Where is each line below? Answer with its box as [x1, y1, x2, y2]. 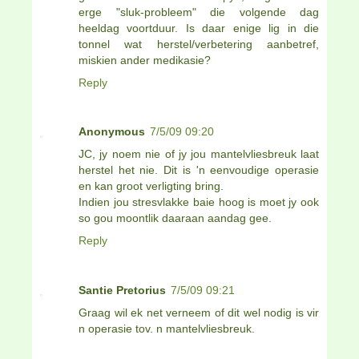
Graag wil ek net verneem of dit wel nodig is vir [79, 306, 319, 320]
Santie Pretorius [79, 284, 166, 297]
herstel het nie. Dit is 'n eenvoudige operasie [79, 163, 319, 177]
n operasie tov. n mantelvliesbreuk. [79, 322, 255, 336]
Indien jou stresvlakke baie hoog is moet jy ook [79, 196, 319, 209]
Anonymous [79, 125, 145, 139]
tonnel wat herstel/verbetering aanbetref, [79, 37, 319, 50]
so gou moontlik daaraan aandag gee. [79, 212, 272, 225]
